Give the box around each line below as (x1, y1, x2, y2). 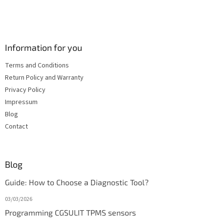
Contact (5, 121, 28, 131)
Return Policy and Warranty (5, 72, 84, 83)
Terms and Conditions (5, 60, 69, 70)
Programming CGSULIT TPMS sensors (5, 207, 136, 217)
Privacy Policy (5, 85, 45, 95)
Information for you (5, 42, 82, 53)
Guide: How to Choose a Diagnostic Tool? (5, 177, 149, 187)
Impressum (5, 97, 38, 107)
